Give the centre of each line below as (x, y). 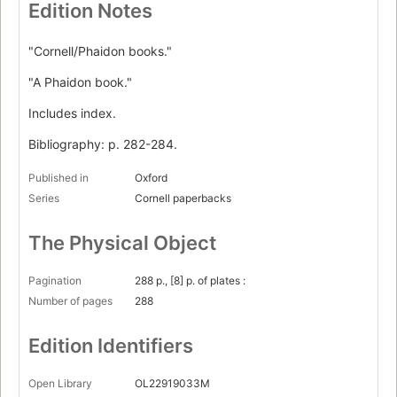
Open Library (60, 384)
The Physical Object (122, 243)
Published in (58, 178)
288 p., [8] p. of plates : (190, 281)
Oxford (151, 178)
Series (44, 198)
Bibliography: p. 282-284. (103, 144)
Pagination (55, 281)
